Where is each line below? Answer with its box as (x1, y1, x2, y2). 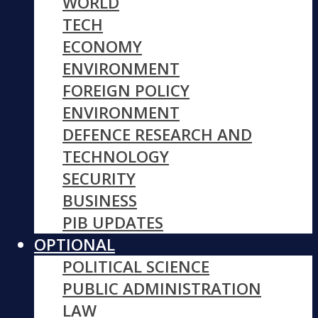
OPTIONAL (34, 234, 115, 256)
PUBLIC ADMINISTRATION (62, 278, 261, 300)
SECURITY (62, 168, 136, 190)
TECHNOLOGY (62, 146, 169, 168)
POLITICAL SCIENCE (62, 256, 209, 278)
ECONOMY (62, 35, 142, 58)
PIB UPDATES (62, 212, 163, 234)
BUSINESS (62, 190, 137, 212)
